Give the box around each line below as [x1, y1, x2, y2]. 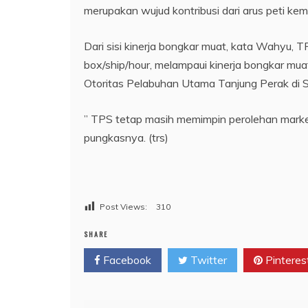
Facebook [100, 252, 151, 267]
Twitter [188, 252, 227, 267]
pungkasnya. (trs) [84, 130, 168, 144]
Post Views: [100, 201, 147, 212]
